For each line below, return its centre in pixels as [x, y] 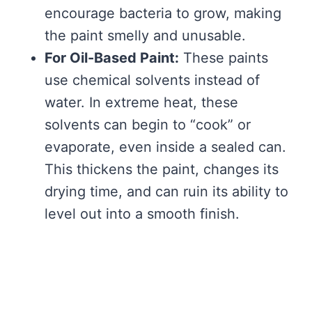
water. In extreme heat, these [141, 103]
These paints [224, 58]
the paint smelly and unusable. [145, 36]
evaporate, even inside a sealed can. [165, 147]
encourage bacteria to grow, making [163, 14]
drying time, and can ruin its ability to [166, 192]
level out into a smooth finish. [142, 214]
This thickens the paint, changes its [162, 170]
